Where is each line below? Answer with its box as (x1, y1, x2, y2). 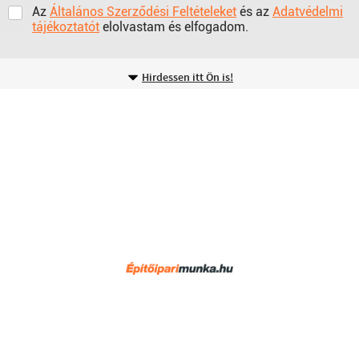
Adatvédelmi (272, 4, 343, 19)
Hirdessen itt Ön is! (142, 71, 233, 85)
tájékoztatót (32, 19, 99, 34)
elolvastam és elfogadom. (99, 19, 248, 34)
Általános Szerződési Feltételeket (50, 4, 236, 19)
